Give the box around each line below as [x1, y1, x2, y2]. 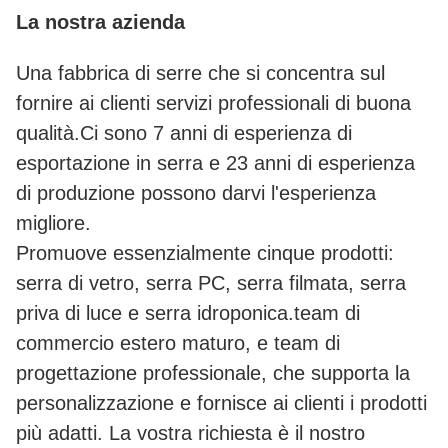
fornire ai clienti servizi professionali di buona [16, 92, 411, 115]
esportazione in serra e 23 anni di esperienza [16, 152, 415, 175]
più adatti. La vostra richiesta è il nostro [16, 422, 365, 445]
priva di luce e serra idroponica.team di [16, 302, 360, 325]
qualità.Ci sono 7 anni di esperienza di [16, 122, 352, 145]
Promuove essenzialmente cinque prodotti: [16, 242, 394, 265]
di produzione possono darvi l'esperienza [16, 182, 376, 205]
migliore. [16, 212, 91, 235]
